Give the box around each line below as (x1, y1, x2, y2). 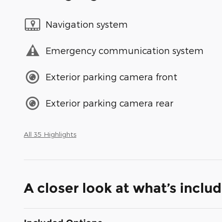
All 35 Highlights (24, 129, 76, 138)
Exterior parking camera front (46, 71, 177, 82)
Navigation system (46, 19, 128, 30)
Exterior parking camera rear (46, 98, 173, 109)
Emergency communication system (46, 45, 204, 56)
